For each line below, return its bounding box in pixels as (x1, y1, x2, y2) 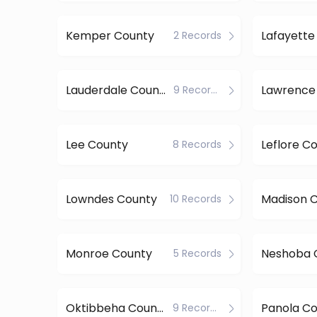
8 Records (172, 137, 221, 151)
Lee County (65, 136, 128, 153)
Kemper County (65, 27, 154, 44)
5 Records (173, 246, 221, 260)
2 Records (173, 28, 221, 42)
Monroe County (65, 245, 152, 262)
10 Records (169, 192, 221, 206)
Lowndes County (65, 190, 157, 207)
